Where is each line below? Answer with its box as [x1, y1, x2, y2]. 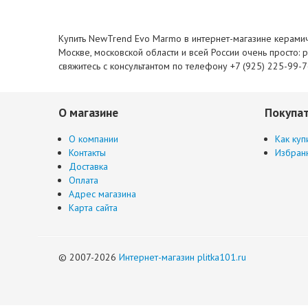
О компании [69, 132, 118, 145]
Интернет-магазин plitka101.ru [119, 250, 246, 263]
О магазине [58, 104, 118, 120]
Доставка [69, 159, 108, 173]
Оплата [69, 173, 98, 186]
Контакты [69, 146, 106, 159]
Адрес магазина [69, 187, 136, 200]
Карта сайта [69, 201, 118, 214]
